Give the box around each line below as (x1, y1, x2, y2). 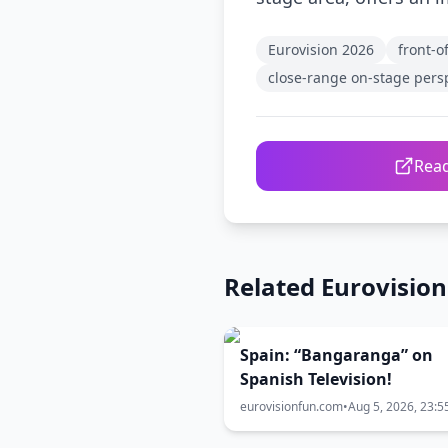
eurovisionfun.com (240, 398, 343, 415)
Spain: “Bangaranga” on (240, 344, 433, 366)
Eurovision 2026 (268, 40, 374, 59)
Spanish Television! (240, 368, 392, 390)
